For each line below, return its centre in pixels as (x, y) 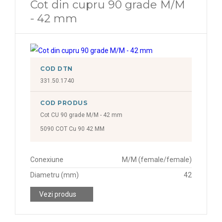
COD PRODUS (64, 103)
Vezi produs (58, 194)
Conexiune (47, 160)
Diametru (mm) (55, 175)
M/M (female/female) (157, 160)
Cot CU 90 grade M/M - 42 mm (81, 115)
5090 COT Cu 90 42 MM (72, 129)
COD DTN (56, 69)
